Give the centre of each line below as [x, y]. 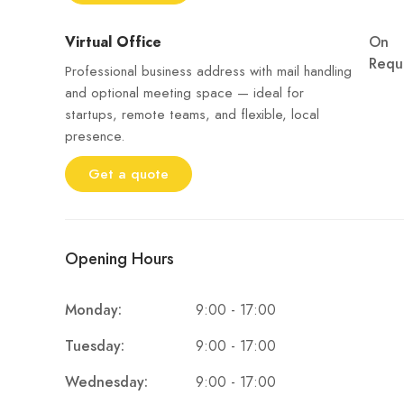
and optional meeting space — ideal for [184, 93]
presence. [95, 136]
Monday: [93, 310]
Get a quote [129, 174]
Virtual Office [113, 42]
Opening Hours [119, 258]
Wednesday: [106, 382]
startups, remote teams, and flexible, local [192, 115]
